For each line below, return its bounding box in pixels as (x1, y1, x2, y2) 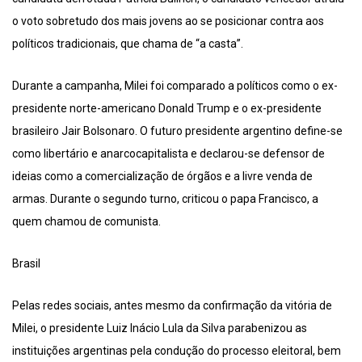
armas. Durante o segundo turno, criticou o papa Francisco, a (12, 192, 318, 206)
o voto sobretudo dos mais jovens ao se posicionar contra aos (12, 15, 324, 28)
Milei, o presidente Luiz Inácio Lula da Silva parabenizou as (12, 322, 307, 335)
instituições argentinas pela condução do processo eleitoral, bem (12, 344, 341, 358)
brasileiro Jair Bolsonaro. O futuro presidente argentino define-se (12, 124, 343, 138)
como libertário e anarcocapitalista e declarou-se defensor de (12, 147, 325, 161)
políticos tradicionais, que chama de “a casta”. (12, 37, 243, 51)
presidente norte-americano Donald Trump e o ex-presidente (12, 102, 322, 116)
